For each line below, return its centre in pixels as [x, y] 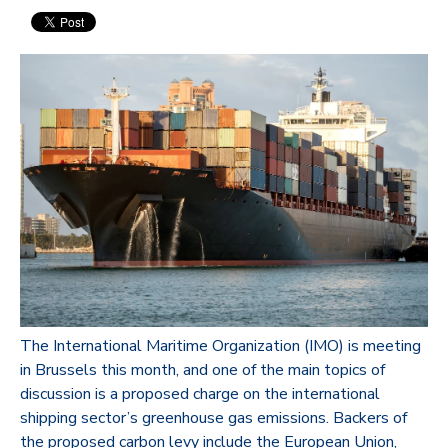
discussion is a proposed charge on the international [200, 393]
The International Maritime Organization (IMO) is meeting [220, 345]
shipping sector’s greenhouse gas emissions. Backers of [213, 417]
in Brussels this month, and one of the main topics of [202, 369]
